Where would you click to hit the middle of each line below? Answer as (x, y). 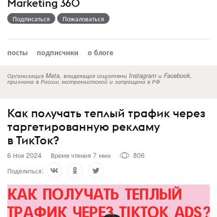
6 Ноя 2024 (24, 155)
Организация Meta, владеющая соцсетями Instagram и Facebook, (100, 75)
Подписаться (31, 18)
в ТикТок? (33, 140)
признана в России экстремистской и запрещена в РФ (84, 81)
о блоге (101, 52)
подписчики (58, 52)
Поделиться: (25, 170)
